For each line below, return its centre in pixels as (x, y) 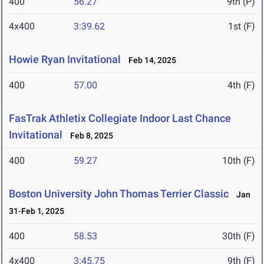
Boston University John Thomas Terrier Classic (119, 194)
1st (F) (242, 27)
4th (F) (241, 85)
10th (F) (239, 161)
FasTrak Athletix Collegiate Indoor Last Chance (120, 118)
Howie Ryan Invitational (65, 60)
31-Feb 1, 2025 (37, 211)
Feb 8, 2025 (89, 136)
